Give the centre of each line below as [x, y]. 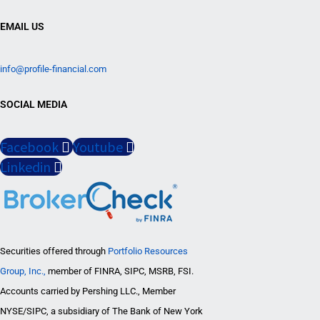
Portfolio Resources [148, 251]
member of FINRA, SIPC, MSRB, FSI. [120, 271]
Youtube [98, 147]
